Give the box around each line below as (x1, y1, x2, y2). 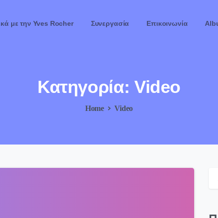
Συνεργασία (91, 19, 129, 27)
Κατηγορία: (37, 76, 130, 97)
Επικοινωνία (146, 19, 188, 27)
